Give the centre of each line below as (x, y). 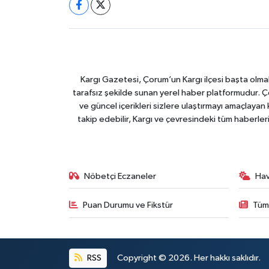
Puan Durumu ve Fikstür (128, 205)
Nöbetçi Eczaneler (120, 176)
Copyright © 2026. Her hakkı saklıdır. (189, 258)
